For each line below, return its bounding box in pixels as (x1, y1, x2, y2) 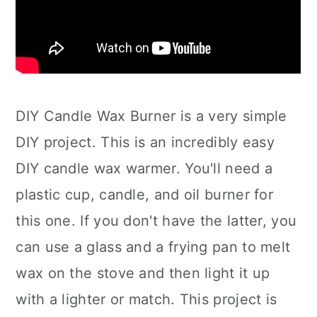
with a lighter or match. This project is (16, 291, 277, 308)
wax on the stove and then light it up (16, 265, 270, 282)
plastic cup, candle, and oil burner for (16, 186, 274, 203)
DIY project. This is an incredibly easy (16, 134, 275, 151)
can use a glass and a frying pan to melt (16, 238, 291, 255)
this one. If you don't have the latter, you (16, 212, 297, 229)
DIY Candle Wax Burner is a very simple (16, 108, 287, 125)
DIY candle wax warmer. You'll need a (16, 160, 273, 177)
